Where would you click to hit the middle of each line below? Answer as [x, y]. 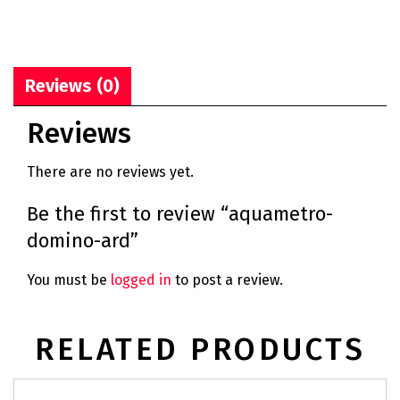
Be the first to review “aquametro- [180, 213]
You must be [69, 280]
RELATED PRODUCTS [200, 350]
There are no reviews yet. [110, 171]
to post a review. [227, 280]
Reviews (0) [72, 85]
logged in [141, 280]
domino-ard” [83, 240]
